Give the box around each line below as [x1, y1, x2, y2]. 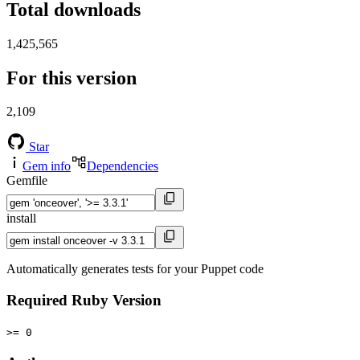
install [6, 211, 36, 226]
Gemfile [6, 174, 47, 188]
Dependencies [87, 159, 158, 174]
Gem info [22, 159, 71, 174]
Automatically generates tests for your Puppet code [6, 262, 264, 276]
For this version [6, 67, 137, 88]
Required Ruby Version [6, 292, 162, 309]
